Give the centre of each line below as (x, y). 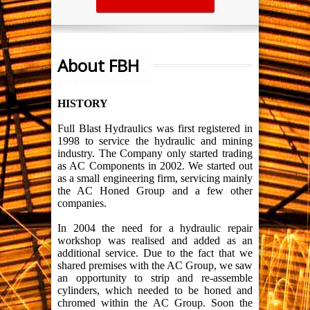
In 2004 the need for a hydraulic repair (155, 228)
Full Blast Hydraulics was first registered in (155, 129)
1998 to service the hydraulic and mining (155, 141)
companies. (82, 203)
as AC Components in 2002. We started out (155, 166)
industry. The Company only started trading (155, 154)
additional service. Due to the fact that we (155, 253)
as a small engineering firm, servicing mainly (155, 179)
